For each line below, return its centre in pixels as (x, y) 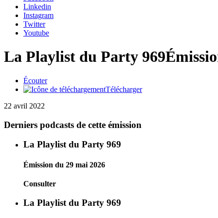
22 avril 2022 (24, 106)
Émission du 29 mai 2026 (64, 164)
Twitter (34, 24)
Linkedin (37, 7)
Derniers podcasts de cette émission (73, 125)
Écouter (35, 80)
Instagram (38, 15)
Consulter (40, 183)
